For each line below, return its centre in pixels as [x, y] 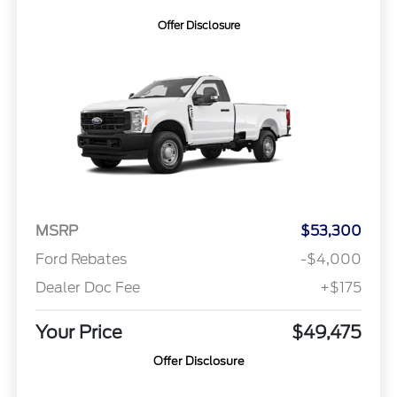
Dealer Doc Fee [87, 288]
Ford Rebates [81, 259]
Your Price [78, 332]
